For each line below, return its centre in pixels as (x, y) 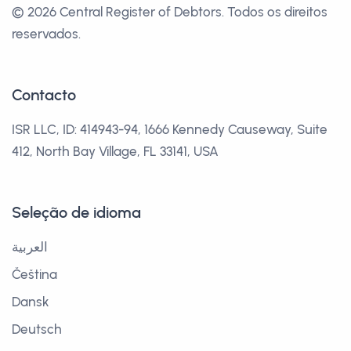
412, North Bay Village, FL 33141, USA (115, 151)
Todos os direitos (277, 12)
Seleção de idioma (76, 212)
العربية (30, 247)
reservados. (46, 34)
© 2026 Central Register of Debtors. (119, 12)
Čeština (34, 274)
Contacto (44, 95)
